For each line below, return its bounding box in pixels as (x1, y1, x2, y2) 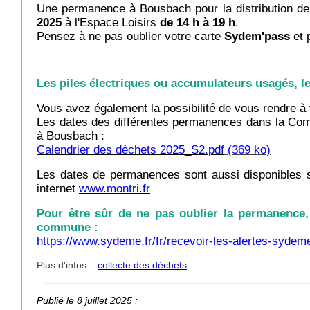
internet (37, 182, 79, 195)
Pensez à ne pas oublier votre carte (37, 30, 224, 43)
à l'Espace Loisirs (62, 16, 160, 29)
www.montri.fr (79, 182, 150, 195)
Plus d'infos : (37, 259, 98, 271)
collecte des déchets (98, 259, 187, 271)
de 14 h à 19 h (160, 16, 235, 29)
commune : (37, 221, 98, 234)
